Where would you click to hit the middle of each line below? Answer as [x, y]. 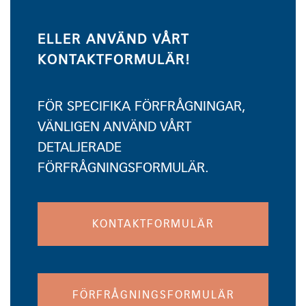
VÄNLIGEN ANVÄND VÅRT [114, 127]
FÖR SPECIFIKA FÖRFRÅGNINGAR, [141, 107]
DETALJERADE [80, 148]
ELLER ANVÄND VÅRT [113, 40]
